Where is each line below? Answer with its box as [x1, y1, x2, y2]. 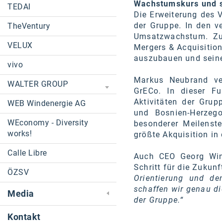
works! [7, 129, 32, 138]
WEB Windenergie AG [7, 99, 86, 108]
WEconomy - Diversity [7, 118, 88, 127]
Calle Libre [7, 148, 47, 158]
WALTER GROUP [7, 79, 68, 89]
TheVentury [7, 21, 50, 31]
